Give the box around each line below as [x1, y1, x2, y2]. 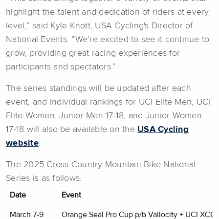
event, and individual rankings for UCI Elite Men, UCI [6, 97, 211, 107]
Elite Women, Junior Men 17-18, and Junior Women [6, 111, 202, 120]
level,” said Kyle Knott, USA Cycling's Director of [6, 21, 193, 30]
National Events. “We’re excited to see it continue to [6, 35, 210, 44]
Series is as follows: [6, 174, 85, 183]
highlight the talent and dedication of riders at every [6, 7, 209, 17]
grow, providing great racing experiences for [6, 48, 180, 58]
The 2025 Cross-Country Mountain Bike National [6, 160, 196, 169]
